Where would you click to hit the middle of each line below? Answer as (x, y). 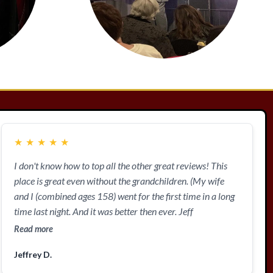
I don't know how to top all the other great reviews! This (121, 165)
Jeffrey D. (33, 254)
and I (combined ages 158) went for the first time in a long (125, 196)
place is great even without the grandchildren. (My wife (119, 181)
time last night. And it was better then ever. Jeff (104, 211)
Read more (34, 229)
